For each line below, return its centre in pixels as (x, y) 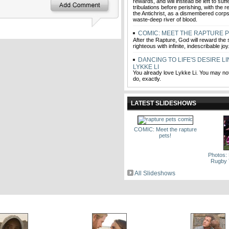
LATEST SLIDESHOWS (164, 103)
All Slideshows (155, 173)
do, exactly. (148, 79)
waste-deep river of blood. (165, 19)
